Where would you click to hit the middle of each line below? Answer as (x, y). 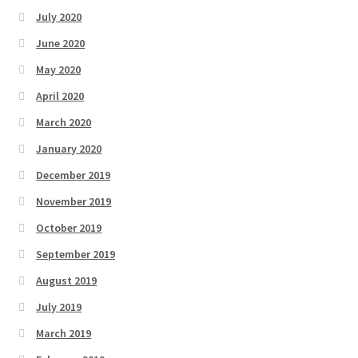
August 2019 (67, 281)
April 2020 (60, 96)
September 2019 (76, 255)
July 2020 (59, 17)
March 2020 (64, 123)
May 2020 (59, 70)
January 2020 (69, 149)
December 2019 (74, 175)
